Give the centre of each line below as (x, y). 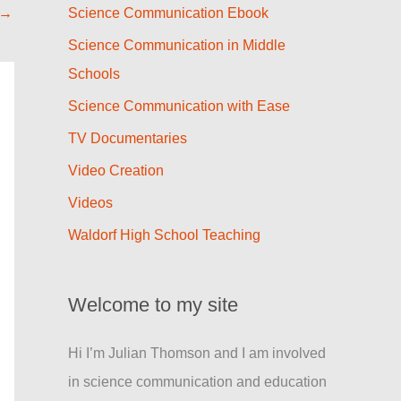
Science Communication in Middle (177, 46)
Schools (94, 74)
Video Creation (116, 171)
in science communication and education (197, 381)
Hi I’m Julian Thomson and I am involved (197, 353)
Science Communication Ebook (168, 13)
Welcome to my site (153, 304)
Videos (90, 203)
